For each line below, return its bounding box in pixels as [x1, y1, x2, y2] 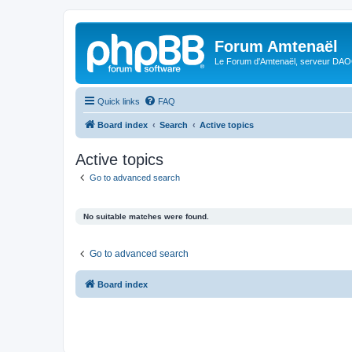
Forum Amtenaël [214, 38, 338, 55]
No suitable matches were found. [83, 212, 209, 221]
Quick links [97, 96, 140, 106]
